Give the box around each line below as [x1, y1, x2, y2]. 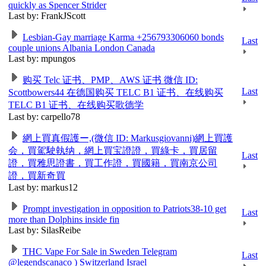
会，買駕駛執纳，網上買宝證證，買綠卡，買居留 [8, 145, 217, 156]
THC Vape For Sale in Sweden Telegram [23, 246, 177, 256]
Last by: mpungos [8, 53, 75, 64]
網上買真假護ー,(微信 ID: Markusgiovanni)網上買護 [23, 133, 233, 143]
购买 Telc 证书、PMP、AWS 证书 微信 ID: [23, 75, 198, 85]
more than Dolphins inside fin [8, 214, 119, 224]
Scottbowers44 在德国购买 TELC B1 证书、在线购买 [8, 87, 223, 97]
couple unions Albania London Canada [8, 43, 155, 53]
